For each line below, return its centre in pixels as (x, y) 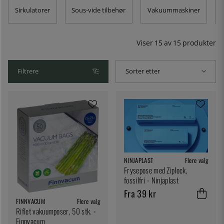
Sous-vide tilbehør (99, 10)
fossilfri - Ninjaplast (151, 180)
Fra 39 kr (140, 193)
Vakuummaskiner (173, 10)
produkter (199, 43)
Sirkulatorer (32, 10)
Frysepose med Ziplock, (156, 170)
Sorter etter (143, 71)
